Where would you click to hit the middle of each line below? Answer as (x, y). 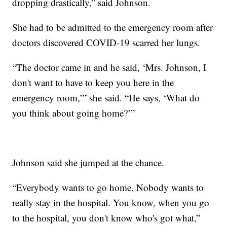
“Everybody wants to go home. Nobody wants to (108, 187)
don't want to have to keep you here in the (93, 83)
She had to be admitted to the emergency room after (113, 27)
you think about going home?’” (74, 113)
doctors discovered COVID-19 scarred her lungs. (106, 43)
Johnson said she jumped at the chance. (88, 163)
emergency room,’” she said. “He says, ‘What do (106, 98)
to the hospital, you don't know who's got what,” (106, 218)
